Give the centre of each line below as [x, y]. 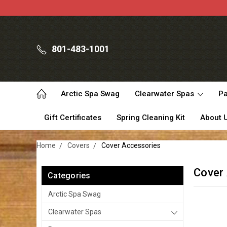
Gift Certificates [73, 118]
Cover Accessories [131, 145]
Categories [69, 176]
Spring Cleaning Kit [151, 118]
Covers [79, 145]
